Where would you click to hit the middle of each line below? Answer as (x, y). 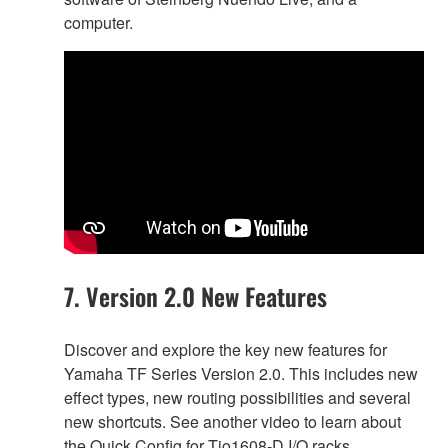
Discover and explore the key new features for (225, 349)
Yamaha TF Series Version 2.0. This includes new (241, 373)
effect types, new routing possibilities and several (237, 397)
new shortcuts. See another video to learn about (232, 421)
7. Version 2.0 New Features (195, 295)
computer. (98, 23)
